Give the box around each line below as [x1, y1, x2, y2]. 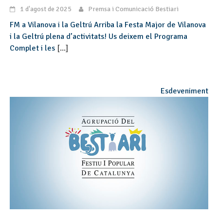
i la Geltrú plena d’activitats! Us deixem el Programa [10, 32, 187, 42]
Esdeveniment [161, 86, 208, 96]
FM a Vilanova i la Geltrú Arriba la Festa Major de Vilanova [10, 20, 206, 30]
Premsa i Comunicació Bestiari [88, 5, 179, 14]
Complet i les [10, 43, 57, 54]
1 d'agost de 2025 [20, 5, 72, 14]
